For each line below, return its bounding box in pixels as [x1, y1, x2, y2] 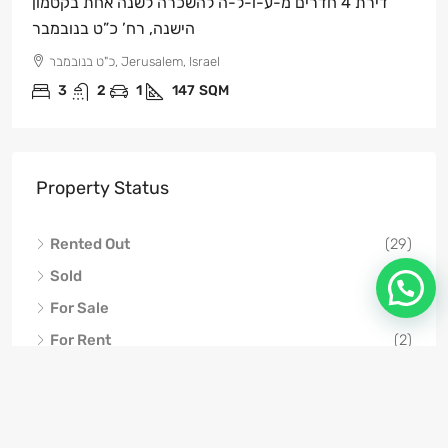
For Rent [50, 330, 111, 349]
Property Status [36, 176, 169, 199]
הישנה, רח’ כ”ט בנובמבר [32, 18, 195, 38]
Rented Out [50, 234, 130, 253]
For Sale [50, 298, 109, 317]
